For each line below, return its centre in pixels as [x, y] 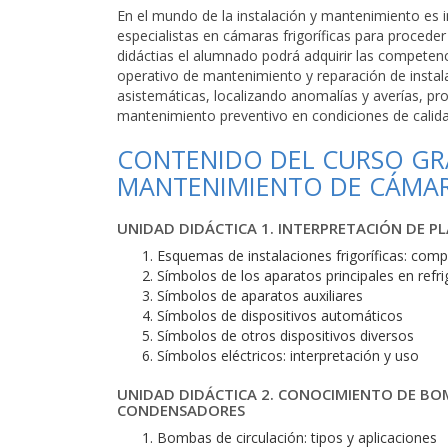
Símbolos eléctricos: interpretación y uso [288, 355]
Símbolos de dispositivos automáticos [280, 315]
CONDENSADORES [181, 410]
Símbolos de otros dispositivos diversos [285, 335]
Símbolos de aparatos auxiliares [260, 295]
